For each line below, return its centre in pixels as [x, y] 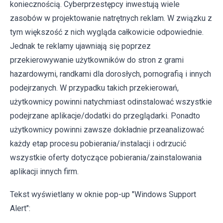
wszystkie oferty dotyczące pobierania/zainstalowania [106, 157]
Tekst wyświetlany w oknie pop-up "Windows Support [103, 194]
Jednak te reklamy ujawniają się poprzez [80, 46]
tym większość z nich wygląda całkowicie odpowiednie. [107, 32]
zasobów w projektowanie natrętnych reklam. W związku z [111, 18]
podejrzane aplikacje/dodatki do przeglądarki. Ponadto [105, 115]
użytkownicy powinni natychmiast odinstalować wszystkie [111, 102]
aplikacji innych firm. [44, 171]
